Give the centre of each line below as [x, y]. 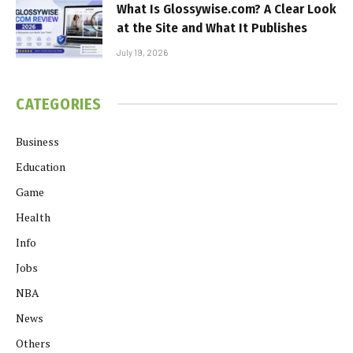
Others [33, 343]
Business [37, 141]
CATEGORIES [59, 104]
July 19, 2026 [142, 52]
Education [41, 166]
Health [33, 217]
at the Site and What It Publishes [212, 28]
